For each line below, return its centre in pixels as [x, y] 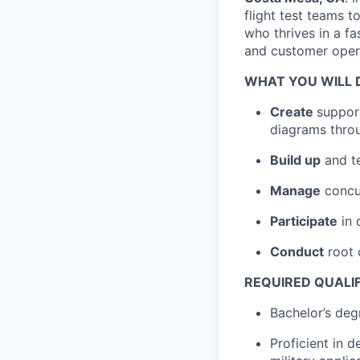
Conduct [297, 252]
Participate [304, 221]
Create [293, 112]
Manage [295, 190]
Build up [295, 160]
